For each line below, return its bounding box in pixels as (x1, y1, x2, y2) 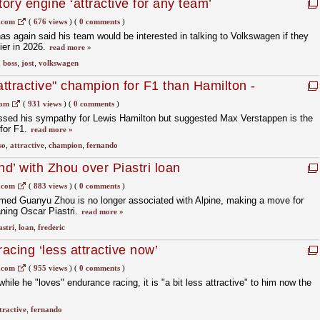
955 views (33, 264, 67, 272)
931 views (27, 99, 61, 108)
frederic (37, 223, 65, 231)
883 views (33, 181, 67, 190)
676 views (33, 17, 67, 26)
